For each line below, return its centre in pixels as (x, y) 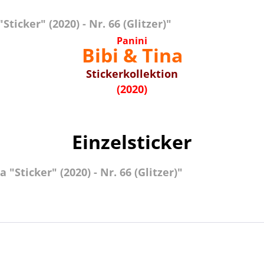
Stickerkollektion (132, 74)
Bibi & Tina (132, 55)
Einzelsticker (132, 142)
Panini (132, 41)
